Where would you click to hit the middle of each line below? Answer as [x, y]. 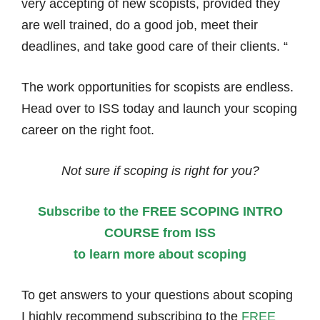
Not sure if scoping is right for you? [160, 171]
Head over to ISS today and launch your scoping [159, 109]
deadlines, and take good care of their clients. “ [155, 46]
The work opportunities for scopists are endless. [157, 87]
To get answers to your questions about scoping [157, 295]
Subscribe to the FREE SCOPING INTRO [160, 211]
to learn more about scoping [160, 254]
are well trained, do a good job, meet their [140, 25]
